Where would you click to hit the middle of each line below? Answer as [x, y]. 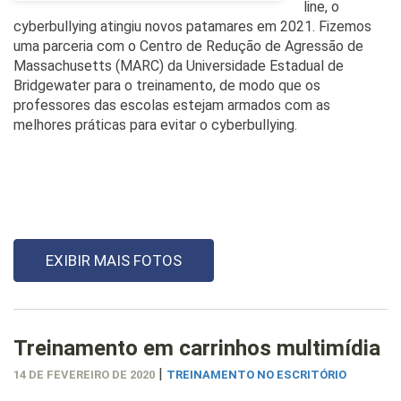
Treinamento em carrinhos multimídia [197, 348]
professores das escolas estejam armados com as [172, 105]
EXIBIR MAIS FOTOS [114, 260]
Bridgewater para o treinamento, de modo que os [167, 85]
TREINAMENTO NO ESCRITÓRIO [256, 374]
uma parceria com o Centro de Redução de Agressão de [188, 46]
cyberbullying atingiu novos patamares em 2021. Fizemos [192, 26]
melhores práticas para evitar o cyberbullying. [155, 124]
